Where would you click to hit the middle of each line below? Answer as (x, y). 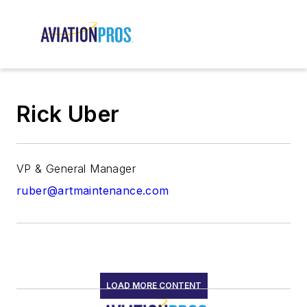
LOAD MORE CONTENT (153, 286)
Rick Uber (68, 114)
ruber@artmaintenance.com (93, 191)
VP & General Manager (76, 169)
